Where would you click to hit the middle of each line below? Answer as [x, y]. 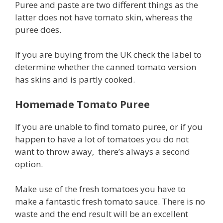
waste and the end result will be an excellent [102, 214]
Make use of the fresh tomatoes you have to [100, 189]
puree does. [38, 29]
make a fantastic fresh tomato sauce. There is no [110, 202]
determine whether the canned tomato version [106, 67]
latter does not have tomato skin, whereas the [104, 17]
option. [29, 164]
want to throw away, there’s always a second [103, 151]
